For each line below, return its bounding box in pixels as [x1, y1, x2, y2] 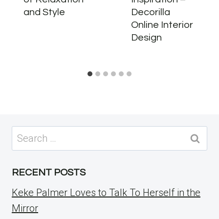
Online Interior [131, 20, 193, 30]
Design [131, 33, 162, 43]
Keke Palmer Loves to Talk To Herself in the [12, 187, 200, 199]
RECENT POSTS [12, 168, 86, 178]
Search [11, 128, 42, 140]
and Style [23, 7, 65, 18]
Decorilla [131, 7, 170, 18]
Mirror [12, 202, 38, 215]
